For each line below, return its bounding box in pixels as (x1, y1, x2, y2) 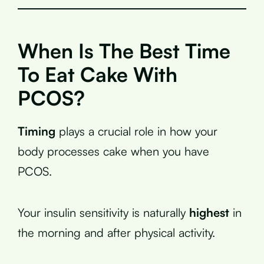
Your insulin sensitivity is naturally (18, 204, 189, 220)
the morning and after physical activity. (18, 225, 215, 240)
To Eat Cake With (18, 61, 177, 87)
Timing (18, 123, 55, 138)
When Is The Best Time (18, 38, 230, 63)
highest (189, 204, 229, 220)
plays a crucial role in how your (55, 123, 217, 138)
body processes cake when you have (18, 143, 209, 159)
